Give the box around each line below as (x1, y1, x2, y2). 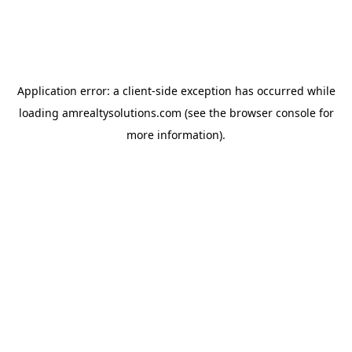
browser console (229, 105, 316, 121)
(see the (181, 105, 226, 121)
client (122, 83, 152, 99)
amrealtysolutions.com (61, 105, 181, 121)
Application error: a (16, 83, 123, 99)
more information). (126, 127, 225, 143)
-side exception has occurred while (151, 83, 335, 99)
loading (18, 105, 62, 121)
